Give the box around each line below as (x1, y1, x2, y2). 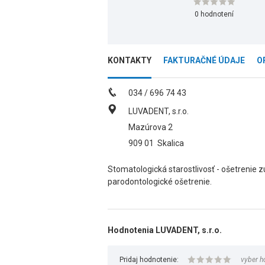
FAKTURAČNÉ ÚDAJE (163, 56, 245, 65)
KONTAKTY (108, 56, 151, 65)
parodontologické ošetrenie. (108, 177, 212, 186)
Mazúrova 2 (128, 122, 173, 132)
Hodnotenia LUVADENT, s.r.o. (108, 225, 222, 235)
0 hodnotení (195, 10, 234, 18)
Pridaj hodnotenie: (119, 256, 179, 264)
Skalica (157, 138, 184, 148)
